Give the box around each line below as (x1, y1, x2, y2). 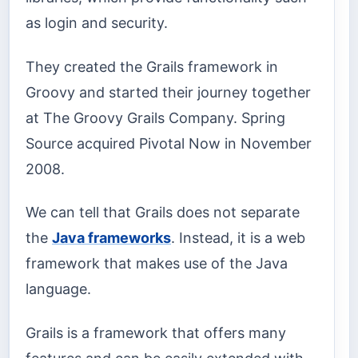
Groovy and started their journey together (26, 83, 311, 101)
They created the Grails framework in (26, 58, 278, 75)
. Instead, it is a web (171, 229, 305, 247)
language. (26, 280, 91, 298)
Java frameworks (52, 229, 171, 247)
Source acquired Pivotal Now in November (26, 134, 312, 152)
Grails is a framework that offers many (26, 324, 286, 341)
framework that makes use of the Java (26, 255, 288, 272)
